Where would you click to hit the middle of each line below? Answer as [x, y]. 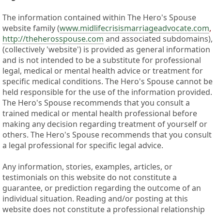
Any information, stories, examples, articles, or [87, 167]
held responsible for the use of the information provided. [107, 92]
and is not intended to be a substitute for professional [102, 60]
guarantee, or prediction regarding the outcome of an [102, 188]
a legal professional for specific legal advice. [83, 146]
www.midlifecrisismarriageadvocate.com [134, 28]
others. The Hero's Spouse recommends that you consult [107, 135]
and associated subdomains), [158, 39]
